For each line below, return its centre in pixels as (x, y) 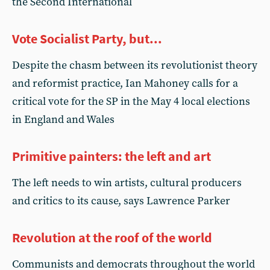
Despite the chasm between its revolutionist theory (135, 65)
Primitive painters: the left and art (111, 156)
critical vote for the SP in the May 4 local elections (131, 102)
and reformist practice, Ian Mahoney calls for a (125, 83)
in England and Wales (63, 120)
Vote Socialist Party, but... (87, 39)
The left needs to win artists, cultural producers (127, 183)
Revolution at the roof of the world (112, 237)
